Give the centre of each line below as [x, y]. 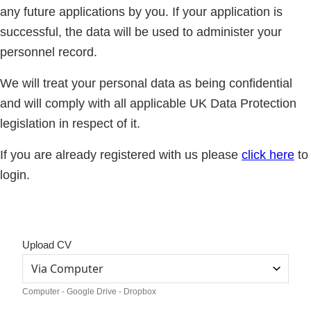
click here [268, 155]
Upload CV [47, 245]
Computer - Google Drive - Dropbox [89, 292]
